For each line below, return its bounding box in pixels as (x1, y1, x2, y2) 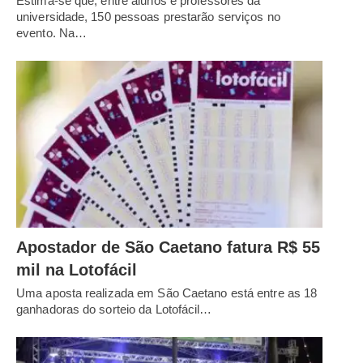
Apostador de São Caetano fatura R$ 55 (16, 237, 320, 256)
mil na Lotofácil (16, 260, 137, 279)
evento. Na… (16, 26, 88, 41)
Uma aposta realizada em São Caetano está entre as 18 (16, 285, 318, 300)
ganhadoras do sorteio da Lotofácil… (16, 301, 212, 316)
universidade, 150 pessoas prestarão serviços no (16, 10, 280, 24)
